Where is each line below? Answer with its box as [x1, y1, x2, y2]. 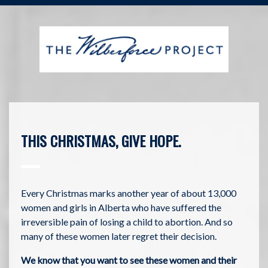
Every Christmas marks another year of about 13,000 [21, 187, 236, 199]
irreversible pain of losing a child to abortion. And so [21, 215, 233, 227]
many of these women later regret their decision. [21, 230, 217, 242]
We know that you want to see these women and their [21, 254, 237, 266]
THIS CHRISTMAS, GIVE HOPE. [21, 129, 181, 151]
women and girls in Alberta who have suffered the [21, 201, 221, 213]
